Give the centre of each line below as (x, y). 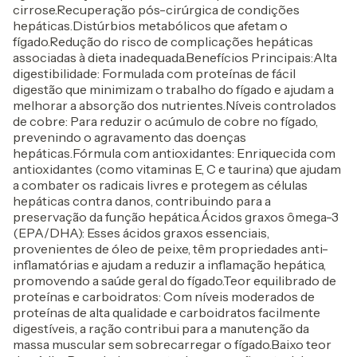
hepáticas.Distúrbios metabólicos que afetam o (150, 25)
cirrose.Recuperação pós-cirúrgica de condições (156, 10)
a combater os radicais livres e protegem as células (160, 185)
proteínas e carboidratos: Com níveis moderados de (164, 296)
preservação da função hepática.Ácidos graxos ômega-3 (176, 217)
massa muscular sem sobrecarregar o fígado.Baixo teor (172, 344)
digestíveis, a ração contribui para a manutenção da (161, 328)
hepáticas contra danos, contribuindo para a (142, 201)
